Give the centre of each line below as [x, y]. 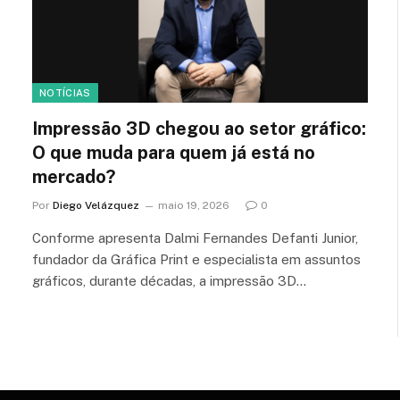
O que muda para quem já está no [174, 152]
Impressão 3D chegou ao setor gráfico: [199, 128]
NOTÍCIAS [65, 92]
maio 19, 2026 [194, 205]
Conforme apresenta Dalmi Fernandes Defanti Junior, [195, 237]
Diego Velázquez [96, 205]
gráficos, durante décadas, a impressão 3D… [169, 280]
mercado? [74, 176]
